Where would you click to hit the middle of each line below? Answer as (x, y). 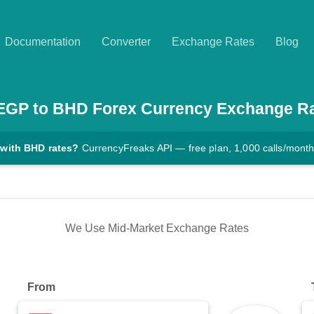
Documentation (43, 42)
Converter (126, 42)
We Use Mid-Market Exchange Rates (157, 228)
